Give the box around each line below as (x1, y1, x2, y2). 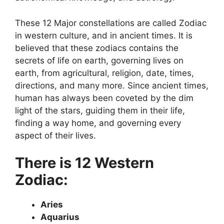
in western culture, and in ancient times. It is (15, 30, 192, 40)
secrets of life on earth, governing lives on (15, 55, 183, 65)
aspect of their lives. (15, 130, 96, 140)
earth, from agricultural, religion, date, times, (15, 67, 194, 78)
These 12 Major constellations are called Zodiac (15, 17, 206, 28)
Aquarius (40, 212, 79, 222)
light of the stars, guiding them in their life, (15, 105, 185, 115)
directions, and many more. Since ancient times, (15, 80, 208, 90)
